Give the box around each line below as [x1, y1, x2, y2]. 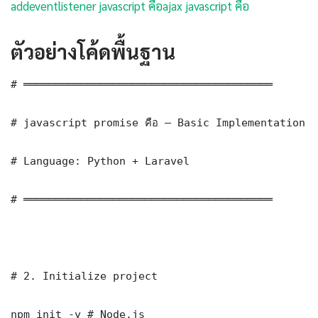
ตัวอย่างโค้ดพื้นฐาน [11, 38, 175, 64]
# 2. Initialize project [11, 269, 158, 282]
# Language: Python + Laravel [11, 154, 190, 167]
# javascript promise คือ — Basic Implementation [11, 116, 305, 128]
